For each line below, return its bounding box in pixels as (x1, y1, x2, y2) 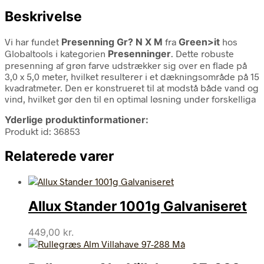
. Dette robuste (171, 47, 234, 59)
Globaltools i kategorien (5, 47, 108, 59)
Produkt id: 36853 (5, 125, 80, 137)
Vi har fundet (5, 35, 61, 47)
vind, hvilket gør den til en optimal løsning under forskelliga (5, 93, 256, 104)
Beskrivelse (5, 8, 82, 25)
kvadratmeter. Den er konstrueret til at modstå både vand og (5, 81, 259, 93)
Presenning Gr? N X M (61, 35, 165, 48)
